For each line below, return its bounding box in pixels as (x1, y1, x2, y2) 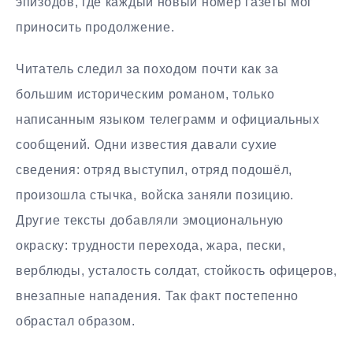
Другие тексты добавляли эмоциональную (16, 213, 284, 227)
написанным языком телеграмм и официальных (16, 112, 320, 126)
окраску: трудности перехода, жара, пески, (16, 238, 286, 252)
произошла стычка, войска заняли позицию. (16, 188, 295, 202)
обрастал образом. (16, 314, 136, 328)
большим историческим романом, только (16, 87, 275, 101)
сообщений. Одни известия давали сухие (16, 137, 277, 151)
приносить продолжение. (16, 20, 175, 35)
